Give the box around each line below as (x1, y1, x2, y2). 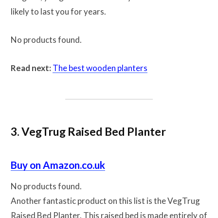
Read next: (11, 63, 51, 73)
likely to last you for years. (11, 6, 106, 17)
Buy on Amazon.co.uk (11, 159, 105, 171)
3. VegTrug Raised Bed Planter (11, 124, 166, 138)
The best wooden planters (53, 63, 147, 73)
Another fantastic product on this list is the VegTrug (11, 196, 200, 206)
